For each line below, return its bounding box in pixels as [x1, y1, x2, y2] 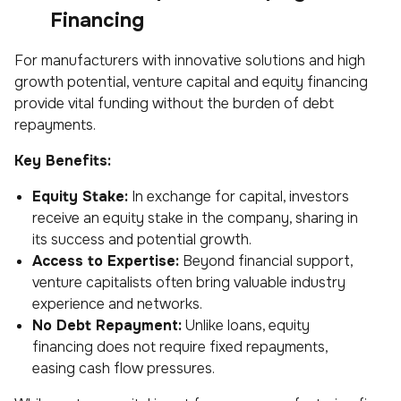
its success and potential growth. [32, 229, 252, 249]
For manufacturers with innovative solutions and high [14, 50, 365, 70]
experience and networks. [32, 294, 202, 313]
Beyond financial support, [179, 251, 353, 270]
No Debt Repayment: [32, 315, 182, 335]
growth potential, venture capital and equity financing [14, 72, 368, 91]
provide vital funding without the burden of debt [14, 93, 334, 113]
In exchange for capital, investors [128, 186, 349, 206]
